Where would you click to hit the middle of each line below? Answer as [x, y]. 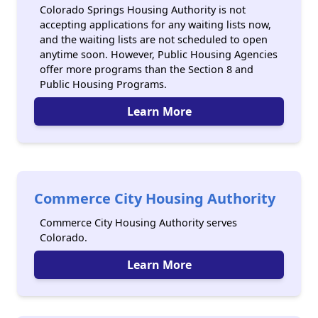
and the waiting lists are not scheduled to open [154, 39]
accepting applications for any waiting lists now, [155, 24]
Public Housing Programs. [103, 84]
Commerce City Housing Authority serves [138, 223]
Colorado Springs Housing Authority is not [143, 10]
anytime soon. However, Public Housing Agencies [159, 54]
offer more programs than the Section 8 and [147, 69]
